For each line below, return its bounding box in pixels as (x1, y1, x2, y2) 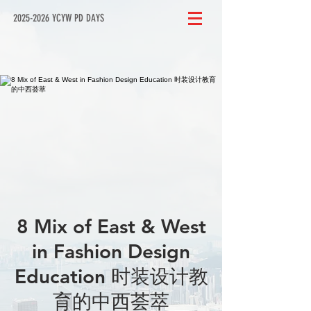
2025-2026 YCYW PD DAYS (13, 12, 104, 24)
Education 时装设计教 (14, 264, 208, 288)
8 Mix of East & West (16, 215, 206, 238)
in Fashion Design (32, 239, 190, 263)
